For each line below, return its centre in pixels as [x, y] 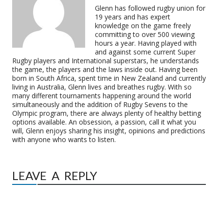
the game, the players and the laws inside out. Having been [105, 69]
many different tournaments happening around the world [102, 96]
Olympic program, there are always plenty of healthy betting [107, 113]
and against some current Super [145, 52]
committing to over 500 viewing [145, 34]
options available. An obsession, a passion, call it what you [104, 122]
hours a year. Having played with [146, 43]
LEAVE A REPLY [55, 175]
